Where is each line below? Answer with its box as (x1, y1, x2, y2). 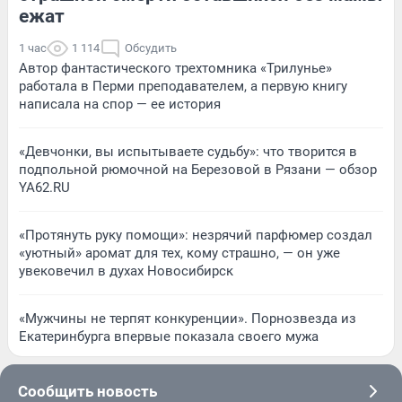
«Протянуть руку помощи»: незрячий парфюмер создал (19, 226, 372, 243)
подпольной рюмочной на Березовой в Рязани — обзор (19, 161, 377, 178)
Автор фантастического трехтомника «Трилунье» (19, 59, 332, 76)
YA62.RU (19, 179, 70, 196)
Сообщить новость (18, 381, 157, 400)
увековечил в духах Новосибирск (19, 262, 233, 279)
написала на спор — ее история (19, 95, 221, 112)
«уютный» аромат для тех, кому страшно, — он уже (19, 244, 340, 261)
